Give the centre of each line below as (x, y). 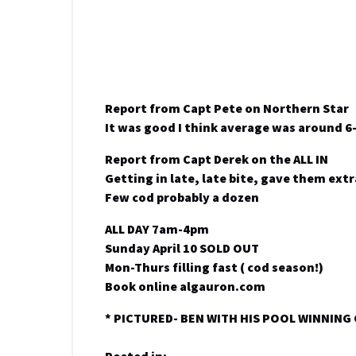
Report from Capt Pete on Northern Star (227, 108)
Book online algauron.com (185, 286)
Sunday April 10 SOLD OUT (182, 248)
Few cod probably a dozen (182, 197)
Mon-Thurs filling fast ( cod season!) (214, 267)
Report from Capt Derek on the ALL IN (217, 159)
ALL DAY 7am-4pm (157, 229)
